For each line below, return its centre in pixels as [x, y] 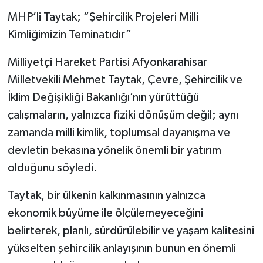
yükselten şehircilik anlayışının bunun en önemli [122, 248]
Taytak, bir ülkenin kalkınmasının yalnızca [106, 195]
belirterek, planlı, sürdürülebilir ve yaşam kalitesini [131, 230]
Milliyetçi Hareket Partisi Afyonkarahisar [107, 62]
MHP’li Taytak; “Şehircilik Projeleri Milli [103, 17]
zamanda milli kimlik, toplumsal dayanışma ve [119, 132]
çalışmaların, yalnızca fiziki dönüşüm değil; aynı [123, 115]
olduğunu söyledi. [52, 168]
